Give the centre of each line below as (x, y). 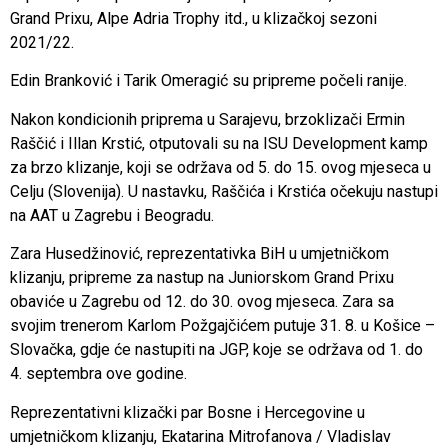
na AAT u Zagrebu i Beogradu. (112, 215)
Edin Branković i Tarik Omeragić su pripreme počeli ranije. (210, 81)
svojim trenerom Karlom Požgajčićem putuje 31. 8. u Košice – (222, 326)
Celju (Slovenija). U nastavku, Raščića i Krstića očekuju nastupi (224, 191)
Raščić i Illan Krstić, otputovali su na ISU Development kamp (219, 143)
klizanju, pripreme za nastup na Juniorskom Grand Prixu (202, 278)
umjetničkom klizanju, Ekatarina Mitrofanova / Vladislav (200, 436)
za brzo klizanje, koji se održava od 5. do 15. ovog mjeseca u (220, 167)
